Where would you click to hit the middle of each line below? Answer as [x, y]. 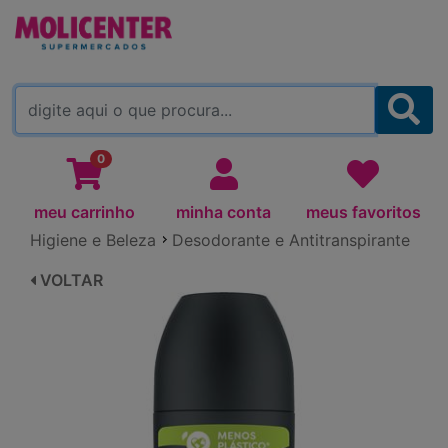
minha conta [224, 211]
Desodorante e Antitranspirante [291, 239]
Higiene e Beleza [93, 239]
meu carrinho [85, 211]
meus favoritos [363, 211]
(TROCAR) [294, 14]
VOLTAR [69, 279]
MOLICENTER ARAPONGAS [135, 13]
